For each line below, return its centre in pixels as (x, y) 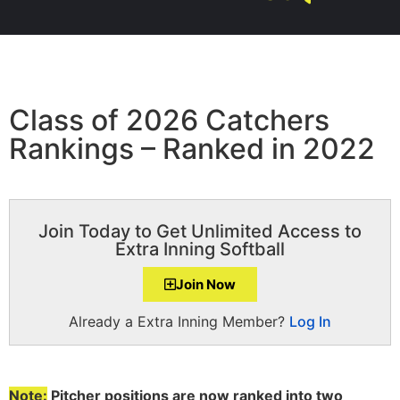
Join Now (206, 284)
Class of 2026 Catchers (169, 120)
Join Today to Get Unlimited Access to (200, 231)
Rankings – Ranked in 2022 (192, 148)
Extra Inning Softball (200, 249)
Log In (310, 321)
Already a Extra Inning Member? (179, 321)
